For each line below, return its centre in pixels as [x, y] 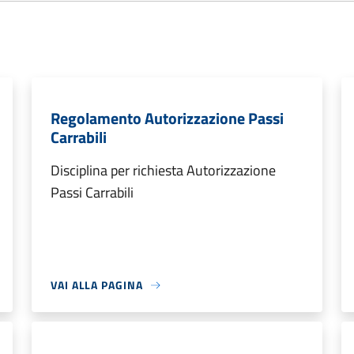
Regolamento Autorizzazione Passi [167, 118]
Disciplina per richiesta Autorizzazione [163, 170]
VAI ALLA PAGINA [97, 285]
